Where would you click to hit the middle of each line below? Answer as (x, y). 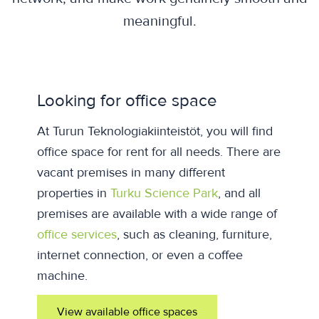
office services (77, 234)
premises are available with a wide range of (157, 214)
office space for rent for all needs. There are (159, 152)
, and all (239, 193)
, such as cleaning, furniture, (194, 234)
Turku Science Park (164, 193)
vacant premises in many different (131, 172)
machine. (62, 276)
